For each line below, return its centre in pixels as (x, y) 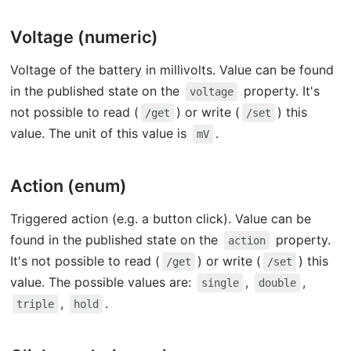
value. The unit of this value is (100, 134)
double (277, 283)
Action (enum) (69, 186)
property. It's (279, 91)
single (220, 283)
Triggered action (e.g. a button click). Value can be (160, 219)
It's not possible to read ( (85, 261)
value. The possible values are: (102, 282)
